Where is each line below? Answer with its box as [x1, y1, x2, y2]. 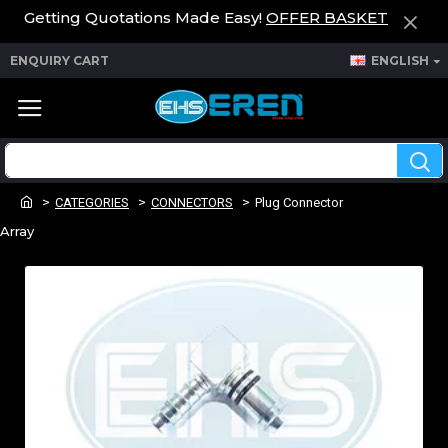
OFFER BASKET [266, 8, 388, 27]
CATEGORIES [55, 195, 129, 210]
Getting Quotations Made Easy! [24, 8, 266, 27]
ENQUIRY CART [10, 52, 109, 68]
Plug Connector [255, 195, 343, 210]
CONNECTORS [151, 195, 233, 210]
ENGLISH [371, 52, 429, 68]
